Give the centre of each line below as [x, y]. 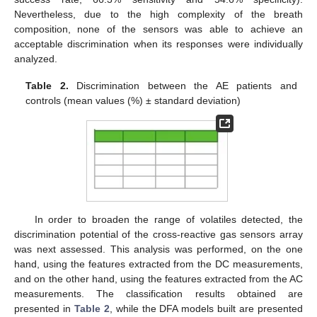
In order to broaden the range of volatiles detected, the [168, 219]
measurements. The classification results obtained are [158, 293]
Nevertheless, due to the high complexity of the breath [158, 14]
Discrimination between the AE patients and [183, 85]
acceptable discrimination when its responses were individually [158, 44]
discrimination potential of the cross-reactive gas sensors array [158, 234]
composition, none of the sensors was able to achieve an [158, 29]
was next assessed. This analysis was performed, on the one [158, 249]
